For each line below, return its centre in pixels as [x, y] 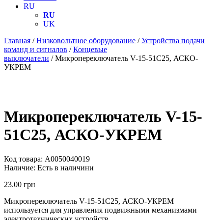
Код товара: [23, 159]
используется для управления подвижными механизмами [100, 210]
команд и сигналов [36, 49]
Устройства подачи [173, 41]
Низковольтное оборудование [86, 41]
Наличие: [20, 167]
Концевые [90, 49]
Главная [17, 41]
